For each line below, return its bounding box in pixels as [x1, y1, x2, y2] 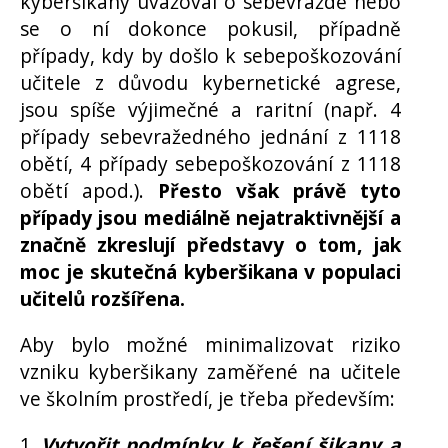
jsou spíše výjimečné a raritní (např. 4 [20, 95, 401, 123]
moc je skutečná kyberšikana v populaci [20, 257, 401, 285]
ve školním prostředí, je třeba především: [20, 384, 395, 412]
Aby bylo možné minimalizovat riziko [20, 330, 401, 358]
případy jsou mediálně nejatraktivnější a [20, 203, 401, 231]
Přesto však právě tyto [157, 176, 401, 204]
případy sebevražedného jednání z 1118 [20, 122, 401, 150]
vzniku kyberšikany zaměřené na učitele [20, 357, 401, 385]
